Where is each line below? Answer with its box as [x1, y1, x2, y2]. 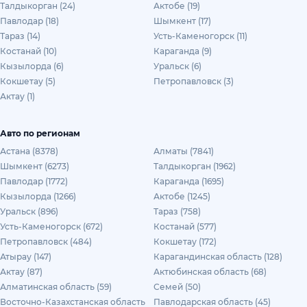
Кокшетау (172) [153, 236, 217, 247]
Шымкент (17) [153, 16, 211, 26]
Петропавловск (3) [153, 76, 234, 86]
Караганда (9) [153, 46, 212, 56]
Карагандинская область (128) [153, 251, 282, 262]
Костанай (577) [153, 221, 217, 232]
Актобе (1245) [153, 191, 210, 201]
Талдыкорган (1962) [153, 161, 236, 171]
